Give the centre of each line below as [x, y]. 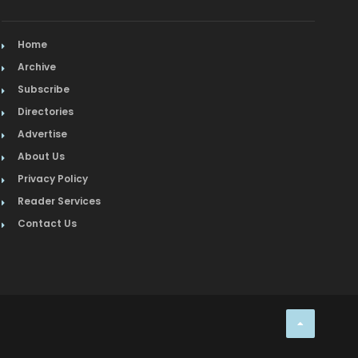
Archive [37, 67]
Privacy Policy [53, 179]
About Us [42, 157]
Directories [46, 112]
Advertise [43, 134]
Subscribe [44, 89]
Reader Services [60, 201]
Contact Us [48, 224]
